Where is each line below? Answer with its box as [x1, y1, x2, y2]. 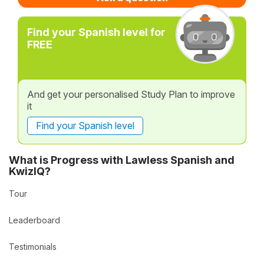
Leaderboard [9, 214, 60, 225]
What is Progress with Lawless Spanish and [9, 153, 235, 166]
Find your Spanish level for [27, 26, 166, 38]
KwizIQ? [9, 164, 51, 177]
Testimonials [9, 242, 57, 252]
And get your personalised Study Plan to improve [27, 88, 235, 100]
